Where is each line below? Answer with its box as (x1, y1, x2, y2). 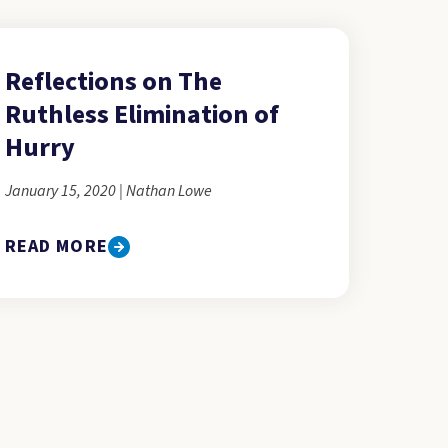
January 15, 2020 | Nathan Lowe (5, 180, 212, 202)
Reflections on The (5, 63, 222, 100)
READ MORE (5, 234, 108, 259)
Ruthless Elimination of (5, 96, 279, 133)
